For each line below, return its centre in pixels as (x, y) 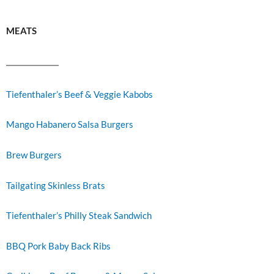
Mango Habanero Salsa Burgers (70, 125)
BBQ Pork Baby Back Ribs (58, 246)
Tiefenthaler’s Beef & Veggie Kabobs (80, 94)
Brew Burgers (34, 155)
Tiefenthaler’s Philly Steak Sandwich (79, 216)
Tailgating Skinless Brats (56, 185)
